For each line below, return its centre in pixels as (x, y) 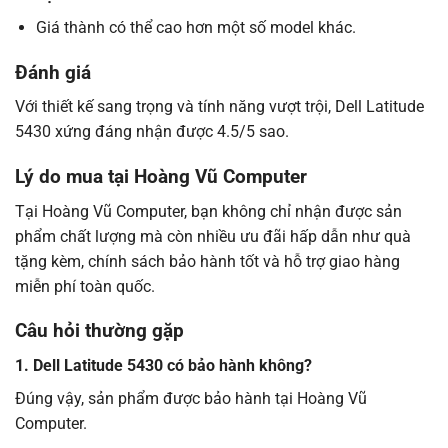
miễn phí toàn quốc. (85, 286)
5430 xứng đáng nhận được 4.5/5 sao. (152, 132)
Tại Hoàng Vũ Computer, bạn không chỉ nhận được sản (208, 211)
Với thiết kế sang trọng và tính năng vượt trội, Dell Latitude (219, 107)
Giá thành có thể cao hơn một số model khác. (195, 27)
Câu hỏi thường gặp (99, 331)
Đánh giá (53, 72)
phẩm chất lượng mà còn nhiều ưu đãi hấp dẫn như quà (213, 236)
